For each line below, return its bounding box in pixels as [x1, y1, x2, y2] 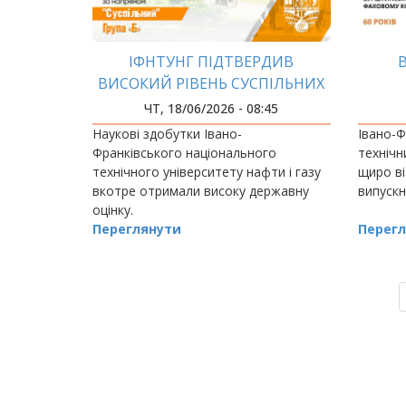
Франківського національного [92, 144, 276, 162]
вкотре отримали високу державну [92, 182, 309, 200]
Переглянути [92, 220, 181, 238]
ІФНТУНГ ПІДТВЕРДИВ [129, 52, 295, 72]
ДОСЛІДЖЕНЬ [162, 95, 260, 116]
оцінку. [92, 201, 133, 219]
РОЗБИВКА [79, 262, 148, 280]
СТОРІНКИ [79, 289, 144, 307]
